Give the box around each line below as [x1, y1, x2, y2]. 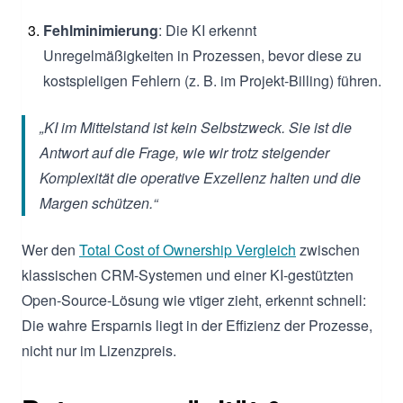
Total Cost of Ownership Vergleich [79, 238, 296, 260]
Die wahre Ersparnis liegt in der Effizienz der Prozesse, [22, 314, 372, 336]
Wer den [22, 238, 79, 260]
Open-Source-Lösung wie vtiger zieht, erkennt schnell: [22, 289, 366, 310]
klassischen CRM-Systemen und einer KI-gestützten [22, 264, 354, 285]
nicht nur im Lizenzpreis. [22, 339, 176, 361]
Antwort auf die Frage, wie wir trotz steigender [40, 141, 329, 163]
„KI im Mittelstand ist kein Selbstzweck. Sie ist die [40, 116, 352, 138]
